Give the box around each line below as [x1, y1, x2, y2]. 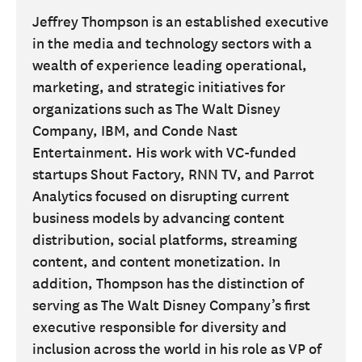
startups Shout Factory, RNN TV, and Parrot [32, 165, 314, 183]
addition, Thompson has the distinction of [32, 274, 304, 293]
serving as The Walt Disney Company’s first [32, 296, 310, 314]
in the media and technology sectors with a [32, 34, 312, 53]
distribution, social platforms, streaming [32, 230, 297, 249]
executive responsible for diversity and [32, 318, 287, 336]
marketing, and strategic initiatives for [32, 78, 285, 96]
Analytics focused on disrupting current [32, 187, 289, 205]
